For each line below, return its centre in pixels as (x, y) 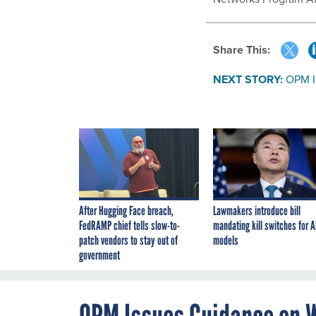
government (99, 256)
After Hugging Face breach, (126, 211)
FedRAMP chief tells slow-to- (129, 226)
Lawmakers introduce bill (257, 211)
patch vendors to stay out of (128, 241)
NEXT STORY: (248, 80)
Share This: (245, 50)
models (226, 241)
